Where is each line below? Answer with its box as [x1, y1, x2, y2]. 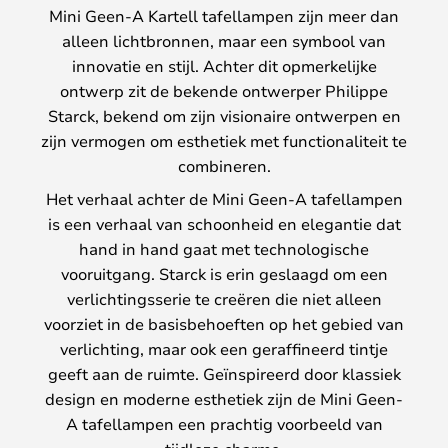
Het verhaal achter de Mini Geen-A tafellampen [45, 188, 403, 210]
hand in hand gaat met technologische [79, 238, 369, 260]
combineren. [177, 155, 271, 177]
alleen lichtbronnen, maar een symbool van [62, 30, 386, 52]
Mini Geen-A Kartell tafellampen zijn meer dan [49, 5, 399, 27]
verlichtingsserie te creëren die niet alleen [66, 288, 382, 310]
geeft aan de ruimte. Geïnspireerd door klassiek [47, 363, 401, 385]
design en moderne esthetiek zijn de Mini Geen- [45, 388, 403, 410]
